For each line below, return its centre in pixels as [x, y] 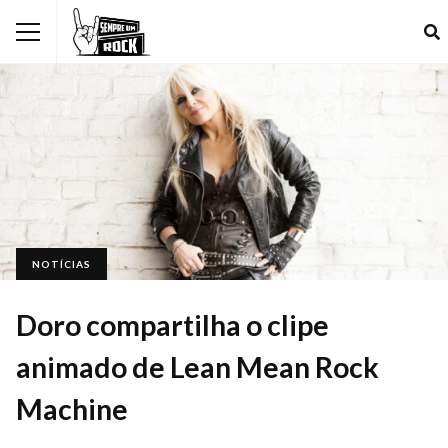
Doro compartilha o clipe [172, 324]
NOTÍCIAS [61, 263]
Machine [72, 408]
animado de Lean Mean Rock [197, 366]
